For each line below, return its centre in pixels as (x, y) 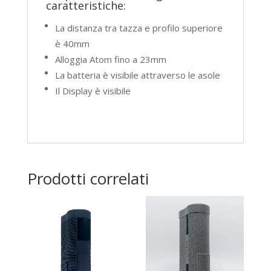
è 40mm (72, 43)
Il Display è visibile (93, 90)
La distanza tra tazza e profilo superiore (139, 28)
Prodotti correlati (88, 179)
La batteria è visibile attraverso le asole (137, 75)
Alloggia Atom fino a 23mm (110, 59)
